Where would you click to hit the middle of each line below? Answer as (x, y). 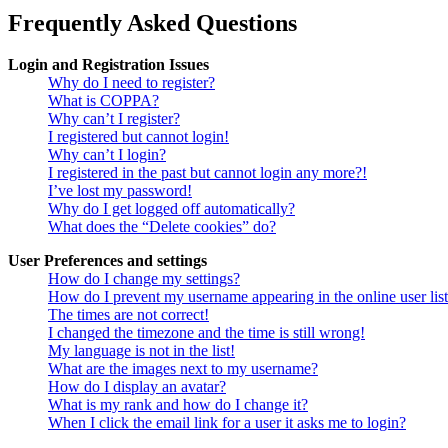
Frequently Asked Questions (152, 22)
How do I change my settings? (144, 279)
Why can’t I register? (114, 119)
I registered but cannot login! (138, 137)
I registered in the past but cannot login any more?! (207, 173)
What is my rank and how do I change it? (178, 405)
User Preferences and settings (107, 261)
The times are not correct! (128, 315)
